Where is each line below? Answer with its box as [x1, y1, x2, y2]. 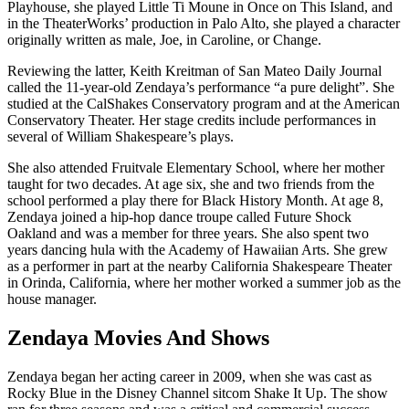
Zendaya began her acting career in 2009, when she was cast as [7, 368, 372, 384]
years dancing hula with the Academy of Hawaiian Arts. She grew [7, 242, 388, 258]
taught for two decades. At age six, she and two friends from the [7, 176, 374, 193]
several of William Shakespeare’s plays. [7, 129, 234, 145]
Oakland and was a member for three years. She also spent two [7, 225, 369, 242]
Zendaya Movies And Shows [7, 326, 269, 350]
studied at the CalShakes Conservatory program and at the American [7, 96, 400, 112]
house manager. [7, 291, 97, 308]
